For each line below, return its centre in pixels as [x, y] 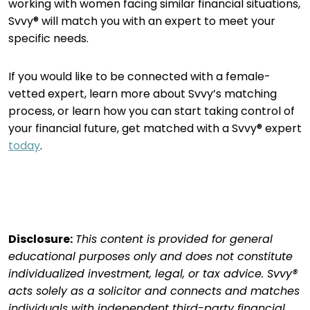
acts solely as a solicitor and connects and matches [154, 291]
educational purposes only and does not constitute [151, 256]
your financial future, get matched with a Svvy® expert [155, 128]
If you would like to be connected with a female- [139, 76]
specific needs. [50, 38]
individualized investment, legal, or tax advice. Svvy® [153, 274]
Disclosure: [40, 239]
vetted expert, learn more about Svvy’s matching [143, 94]
